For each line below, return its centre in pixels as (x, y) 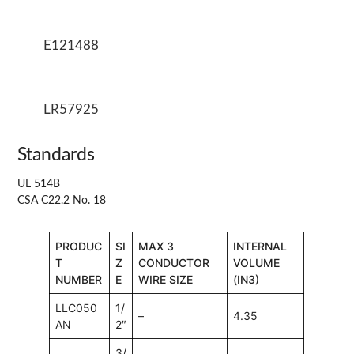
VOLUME (257, 262)
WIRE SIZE (166, 279)
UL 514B (39, 184)
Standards (56, 154)
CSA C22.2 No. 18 (62, 200)
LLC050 (77, 307)
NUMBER (79, 279)
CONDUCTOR (174, 262)
